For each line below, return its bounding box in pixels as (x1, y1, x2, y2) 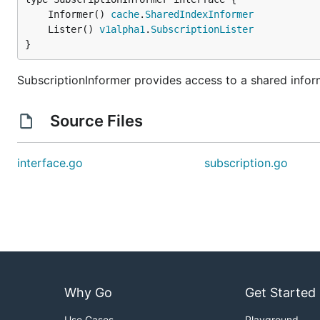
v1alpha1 (99, 24, 145, 35)
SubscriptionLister (151, 24, 254, 35)
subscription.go (204, 156, 289, 170)
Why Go (64, 285, 112, 301)
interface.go (17, 156, 83, 170)
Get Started (245, 285, 316, 301)
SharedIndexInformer (145, 9, 254, 20)
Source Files (46, 111, 146, 130)
